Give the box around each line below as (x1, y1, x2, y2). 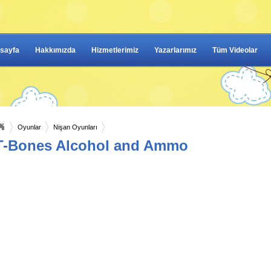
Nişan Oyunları (53, 123, 97, 131)
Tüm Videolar (212, 46, 258, 54)
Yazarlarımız (154, 46, 197, 54)
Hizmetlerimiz (91, 46, 139, 54)
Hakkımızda (35, 46, 76, 54)
